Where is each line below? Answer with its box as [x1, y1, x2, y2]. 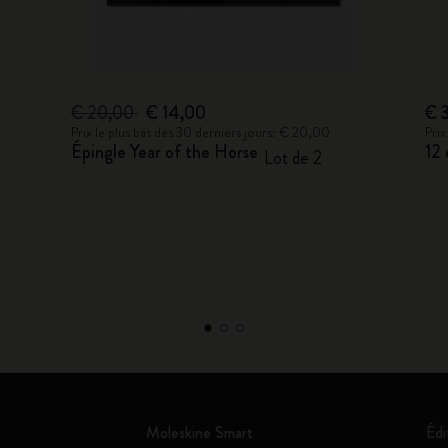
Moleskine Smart [145, 421, 253, 444]
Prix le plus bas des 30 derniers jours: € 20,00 [71, 122, 331, 142]
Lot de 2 [264, 145, 323, 171]
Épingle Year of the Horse [71, 139, 259, 165]
